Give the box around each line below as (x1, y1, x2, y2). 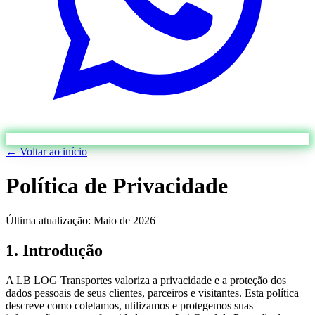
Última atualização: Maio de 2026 (6, 214, 155, 226)
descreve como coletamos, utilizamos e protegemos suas (6, 299, 253, 311)
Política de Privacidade (6, 173, 228, 199)
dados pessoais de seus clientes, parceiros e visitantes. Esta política (6, 286, 299, 299)
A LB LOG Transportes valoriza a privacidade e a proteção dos (6, 274, 286, 286)
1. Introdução (6, 240, 103, 259)
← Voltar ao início (6, 146, 87, 157)
